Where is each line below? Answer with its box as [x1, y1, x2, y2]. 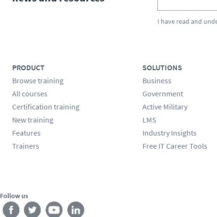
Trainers [12, 140, 39, 151]
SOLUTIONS [142, 62, 182, 72]
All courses [12, 88, 47, 98]
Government [142, 88, 183, 98]
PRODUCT [12, 62, 45, 72]
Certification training [12, 101, 79, 111]
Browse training [12, 75, 63, 85]
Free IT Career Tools [142, 140, 207, 151]
